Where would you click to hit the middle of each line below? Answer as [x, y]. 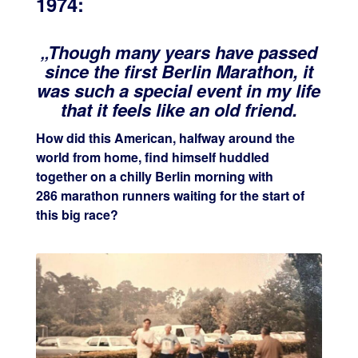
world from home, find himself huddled [152, 157]
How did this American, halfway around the [165, 138]
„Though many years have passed [179, 52]
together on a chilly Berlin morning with [154, 177]
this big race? [77, 215]
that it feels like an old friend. [179, 110]
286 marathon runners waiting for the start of [170, 196]
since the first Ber [117, 72]
